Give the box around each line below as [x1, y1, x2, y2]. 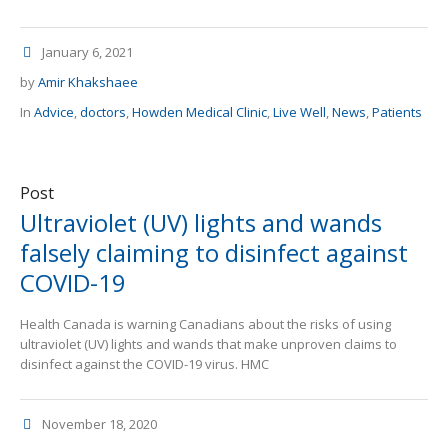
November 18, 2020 [42, 415, 157, 434]
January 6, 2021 [42, 43, 133, 62]
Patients [372, 103, 422, 122]
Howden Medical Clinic [132, 103, 267, 122]
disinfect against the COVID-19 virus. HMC [20, 355, 269, 374]
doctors [80, 103, 126, 122]
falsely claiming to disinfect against [20, 236, 408, 270]
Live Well [273, 103, 326, 122]
